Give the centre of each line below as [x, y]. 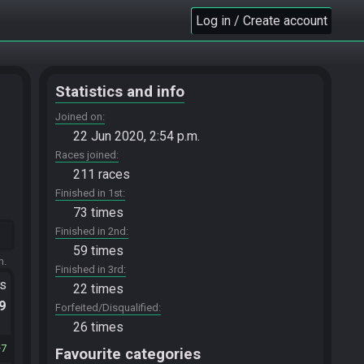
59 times [98, 251]
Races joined [86, 155]
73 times [98, 212]
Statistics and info [120, 92]
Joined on [79, 117]
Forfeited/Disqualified [107, 308]
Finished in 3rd [89, 269]
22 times [98, 289]
